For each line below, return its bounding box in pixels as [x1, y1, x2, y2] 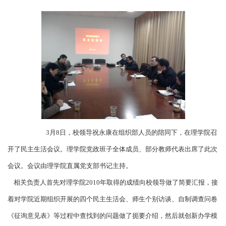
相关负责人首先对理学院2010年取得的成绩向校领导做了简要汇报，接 [8, 179, 218, 187]
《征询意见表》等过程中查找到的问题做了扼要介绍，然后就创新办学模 [8, 212, 217, 220]
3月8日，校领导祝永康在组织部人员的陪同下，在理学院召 [46, 129, 217, 137]
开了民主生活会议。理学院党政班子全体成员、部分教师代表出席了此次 [8, 145, 217, 153]
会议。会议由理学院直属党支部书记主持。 [8, 162, 132, 170]
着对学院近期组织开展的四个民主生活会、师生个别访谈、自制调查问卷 [8, 195, 217, 203]
